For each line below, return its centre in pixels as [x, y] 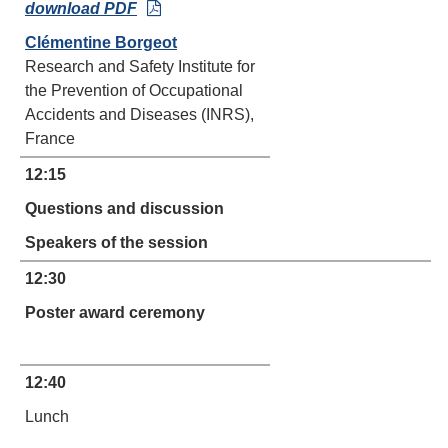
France [50, 138]
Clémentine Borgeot [101, 42]
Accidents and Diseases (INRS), [139, 114]
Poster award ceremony [115, 312]
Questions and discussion [124, 208]
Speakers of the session [116, 242]
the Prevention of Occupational [134, 90]
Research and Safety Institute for [140, 66]
